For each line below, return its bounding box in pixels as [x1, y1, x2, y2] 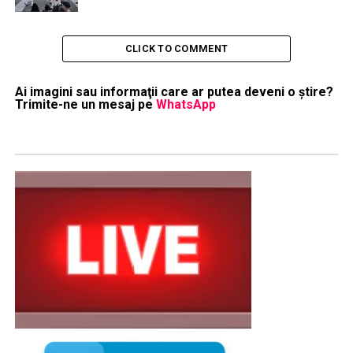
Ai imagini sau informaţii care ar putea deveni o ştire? [14, 84, 333, 99]
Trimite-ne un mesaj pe [14, 96, 156, 112]
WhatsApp [155, 96, 216, 112]
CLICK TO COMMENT [124, 42, 229, 54]
